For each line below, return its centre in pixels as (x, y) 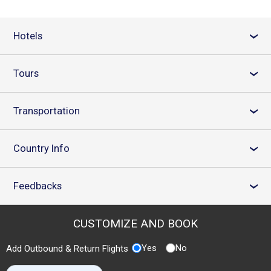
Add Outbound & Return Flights (67, 249)
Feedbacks (38, 186)
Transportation (47, 111)
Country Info (41, 148)
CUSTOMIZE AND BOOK (135, 224)
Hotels (28, 36)
